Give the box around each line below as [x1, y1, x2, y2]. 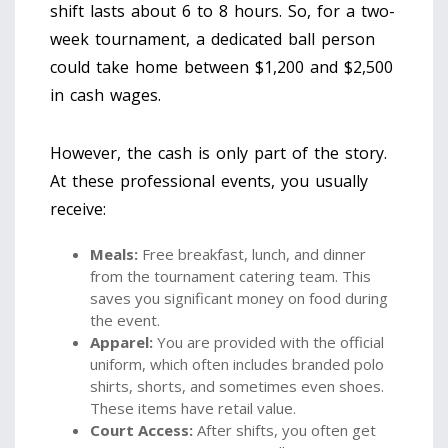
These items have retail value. [90, 398, 296, 419]
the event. [90, 310, 160, 331]
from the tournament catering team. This [90, 266, 371, 287]
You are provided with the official [153, 332, 384, 353]
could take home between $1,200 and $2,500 [50, 56, 393, 79]
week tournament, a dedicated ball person [50, 28, 375, 51]
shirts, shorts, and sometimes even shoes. [90, 376, 384, 397]
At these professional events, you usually [50, 170, 368, 193]
